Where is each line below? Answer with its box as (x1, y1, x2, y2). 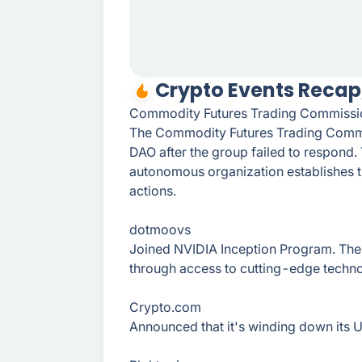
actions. (129, 183, 176, 199)
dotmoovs (129, 221, 191, 238)
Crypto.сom (129, 299, 201, 315)
